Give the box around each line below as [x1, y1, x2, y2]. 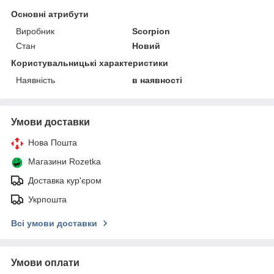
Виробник [16, 26, 54, 36]
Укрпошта [28, 194, 67, 204]
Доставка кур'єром [28, 175, 102, 185]
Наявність [16, 75, 55, 85]
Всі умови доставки [11, 218, 97, 228]
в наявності [132, 75, 183, 85]
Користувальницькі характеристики [11, 57, 168, 68]
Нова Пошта [28, 137, 77, 147]
